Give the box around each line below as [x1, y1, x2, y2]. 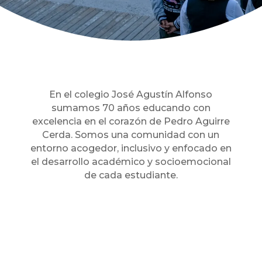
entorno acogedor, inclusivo [30, 143, 162, 154]
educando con [140, 102, 211, 113]
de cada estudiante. [84, 170, 178, 181]
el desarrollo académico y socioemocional [30, 156, 231, 167]
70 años [102, 102, 140, 113]
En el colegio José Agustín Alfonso [49, 89, 213, 100]
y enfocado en [161, 143, 232, 154]
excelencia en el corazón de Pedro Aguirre [32, 116, 230, 127]
